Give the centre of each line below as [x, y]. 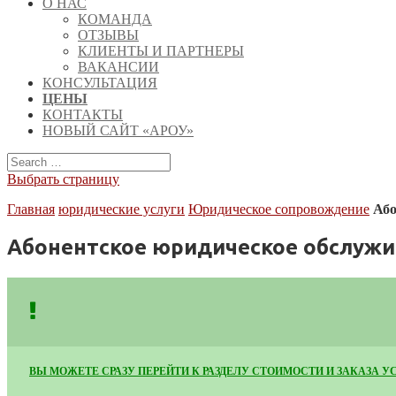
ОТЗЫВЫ [108, 35]
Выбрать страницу [63, 179]
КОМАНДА [115, 19]
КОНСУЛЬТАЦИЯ [100, 83]
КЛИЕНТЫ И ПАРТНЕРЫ [161, 51]
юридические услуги [122, 209]
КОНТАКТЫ [83, 114]
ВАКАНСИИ [118, 67]
